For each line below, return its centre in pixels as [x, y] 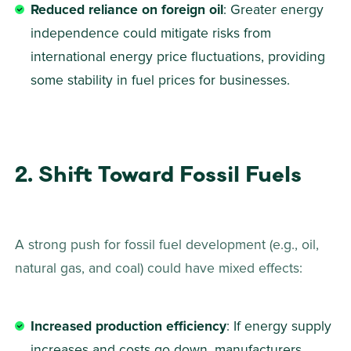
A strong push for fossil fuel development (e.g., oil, [169, 246]
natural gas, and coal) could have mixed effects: [161, 269]
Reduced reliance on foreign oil [127, 11]
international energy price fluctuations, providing [180, 58]
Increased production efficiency [129, 327]
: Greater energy [276, 11]
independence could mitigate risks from [153, 34]
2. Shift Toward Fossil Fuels [159, 174]
